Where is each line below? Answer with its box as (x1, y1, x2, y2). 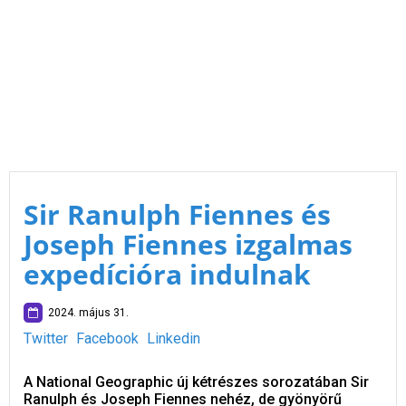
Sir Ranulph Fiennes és (24, 196, 331, 233)
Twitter (24, 330, 68, 347)
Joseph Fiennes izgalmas (24, 226, 353, 263)
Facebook (76, 330, 139, 347)
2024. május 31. (43, 306, 129, 319)
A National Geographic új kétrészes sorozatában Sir (24, 373, 369, 391)
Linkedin (147, 330, 200, 347)
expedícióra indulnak (24, 256, 311, 293)
